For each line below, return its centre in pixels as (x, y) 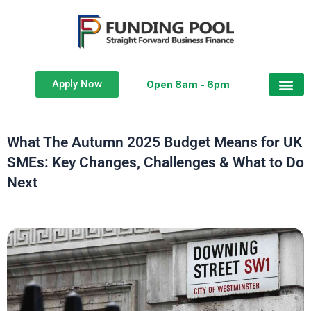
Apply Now (77, 84)
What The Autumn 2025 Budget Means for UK (154, 142)
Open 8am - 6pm (188, 84)
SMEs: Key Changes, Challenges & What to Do (155, 162)
